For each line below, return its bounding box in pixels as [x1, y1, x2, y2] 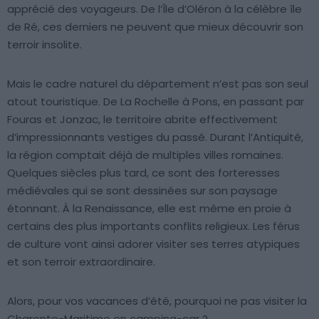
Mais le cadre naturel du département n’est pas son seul [7, 76, 308, 91]
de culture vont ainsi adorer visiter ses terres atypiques [7, 236, 300, 251]
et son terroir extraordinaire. [7, 254, 155, 269]
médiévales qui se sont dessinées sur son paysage [7, 183, 278, 198]
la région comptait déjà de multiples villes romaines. [7, 147, 283, 162]
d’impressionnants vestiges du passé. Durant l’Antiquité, [7, 130, 303, 145]
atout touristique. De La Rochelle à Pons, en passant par [7, 94, 304, 109]
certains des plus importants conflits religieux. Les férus [7, 219, 300, 234]
